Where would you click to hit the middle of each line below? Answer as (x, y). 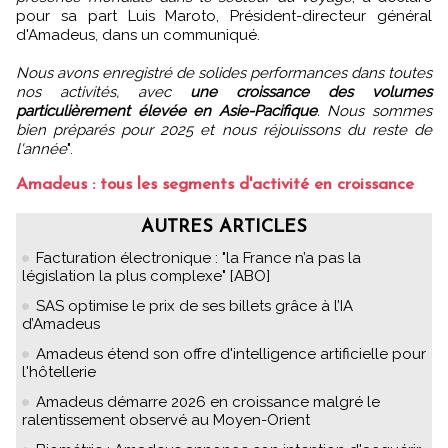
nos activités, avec (103, 91)
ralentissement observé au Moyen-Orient (166, 419)
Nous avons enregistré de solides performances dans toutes (224, 72)
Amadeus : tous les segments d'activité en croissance (215, 184)
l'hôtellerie (59, 371)
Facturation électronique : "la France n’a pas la (198, 257)
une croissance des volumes (311, 91)
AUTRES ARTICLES (224, 227)
